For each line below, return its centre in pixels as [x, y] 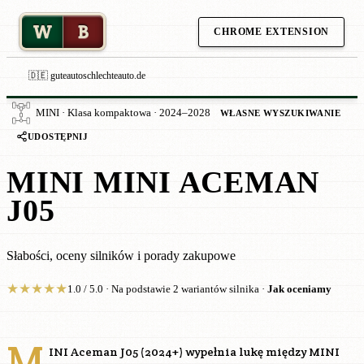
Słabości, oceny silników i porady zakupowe [121, 256]
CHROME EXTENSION [271, 31]
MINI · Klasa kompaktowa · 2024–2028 [123, 113]
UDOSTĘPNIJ [58, 136]
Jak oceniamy [299, 289]
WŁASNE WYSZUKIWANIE [281, 113]
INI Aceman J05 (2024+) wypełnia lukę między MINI [194, 352]
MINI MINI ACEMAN [163, 183]
